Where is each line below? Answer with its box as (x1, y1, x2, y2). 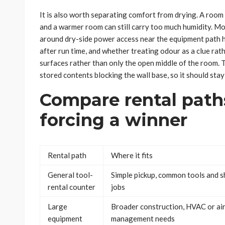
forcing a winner (40, 109, 187, 131)
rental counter (48, 182, 95, 192)
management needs (111, 214, 175, 223)
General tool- (48, 170, 93, 180)
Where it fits (111, 151, 153, 160)
